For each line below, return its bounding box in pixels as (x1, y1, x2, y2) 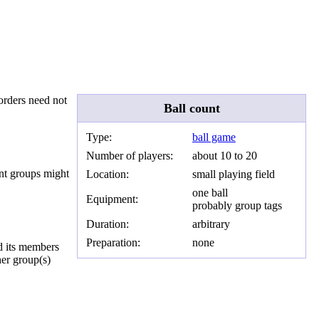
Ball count (163, 100, 220, 115)
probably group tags (192, 199, 282, 212)
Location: (86, 168, 129, 181)
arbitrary (192, 218, 230, 231)
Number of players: (86, 150, 173, 162)
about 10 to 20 (192, 150, 257, 162)
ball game (192, 131, 236, 144)
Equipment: (86, 193, 138, 206)
